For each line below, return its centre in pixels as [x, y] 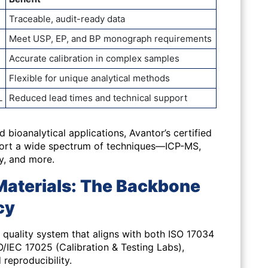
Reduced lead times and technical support [98, 98]
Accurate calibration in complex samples [94, 58]
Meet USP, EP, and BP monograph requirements [110, 39]
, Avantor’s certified [168, 133]
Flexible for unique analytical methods [89, 78]
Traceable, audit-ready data [67, 19]
